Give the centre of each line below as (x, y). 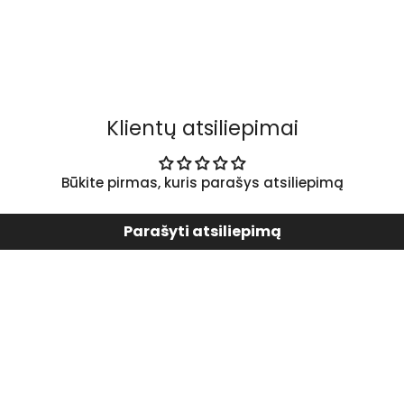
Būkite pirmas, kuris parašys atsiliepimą (202, 182)
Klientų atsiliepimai (202, 128)
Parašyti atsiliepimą (202, 231)
